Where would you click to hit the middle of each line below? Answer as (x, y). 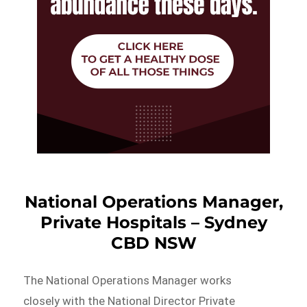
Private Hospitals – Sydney (153, 222)
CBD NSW (153, 243)
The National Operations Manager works (128, 280)
